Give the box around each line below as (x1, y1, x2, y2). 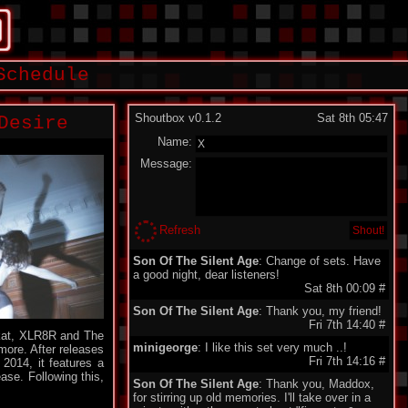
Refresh (159, 223, 200, 237)
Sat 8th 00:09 (304, 281, 379, 295)
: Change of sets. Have (259, 254, 381, 268)
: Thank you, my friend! (259, 304, 382, 318)
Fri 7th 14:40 (309, 318, 379, 331)
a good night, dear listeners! (133, 268, 280, 281)
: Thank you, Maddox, (259, 377, 374, 391)
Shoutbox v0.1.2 (135, 111, 221, 125)
